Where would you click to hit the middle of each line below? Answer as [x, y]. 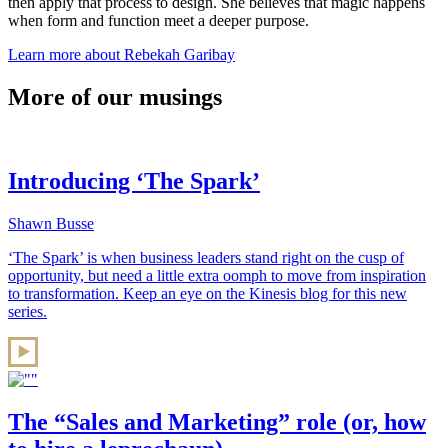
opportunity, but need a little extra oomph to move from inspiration [217, 276]
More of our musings [115, 96]
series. [27, 312]
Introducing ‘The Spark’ [134, 181]
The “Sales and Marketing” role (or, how [217, 422]
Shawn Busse [51, 224]
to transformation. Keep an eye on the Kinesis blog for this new [207, 294]
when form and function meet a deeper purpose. [158, 20]
